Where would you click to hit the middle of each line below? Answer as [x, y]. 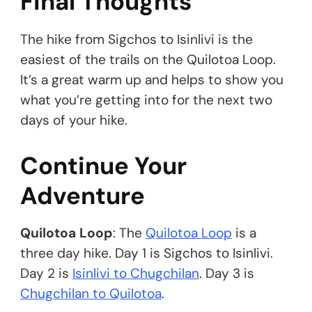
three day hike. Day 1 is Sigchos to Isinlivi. [147, 253]
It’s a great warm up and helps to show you [152, 79]
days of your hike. [74, 120]
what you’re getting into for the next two [146, 100]
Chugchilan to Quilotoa [91, 293]
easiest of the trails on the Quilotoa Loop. [148, 59]
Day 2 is [46, 273]
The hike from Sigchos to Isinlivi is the [136, 39]
